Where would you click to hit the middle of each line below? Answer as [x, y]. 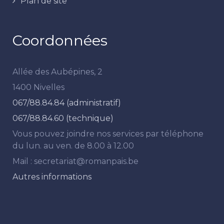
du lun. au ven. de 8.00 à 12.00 [73, 145]
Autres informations [52, 176]
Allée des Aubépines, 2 [57, 71]
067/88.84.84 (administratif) [67, 102]
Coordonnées [60, 40]
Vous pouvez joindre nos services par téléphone [108, 133]
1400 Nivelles [38, 87]
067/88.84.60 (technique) [63, 118]
